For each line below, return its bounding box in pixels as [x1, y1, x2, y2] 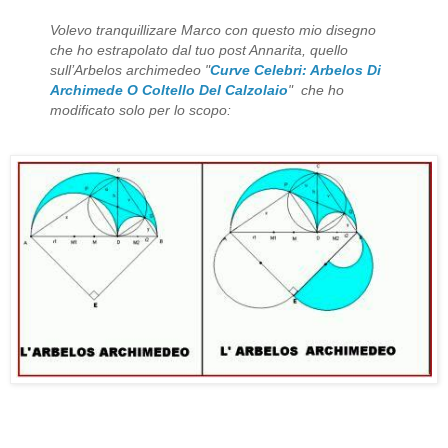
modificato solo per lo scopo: [50, 101, 231, 118]
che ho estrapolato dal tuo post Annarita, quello [50, 41, 348, 58]
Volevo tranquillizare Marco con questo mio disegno [50, 21, 376, 38]
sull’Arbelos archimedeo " [50, 61, 210, 78]
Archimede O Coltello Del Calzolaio [50, 81, 288, 98]
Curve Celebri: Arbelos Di [210, 61, 381, 78]
